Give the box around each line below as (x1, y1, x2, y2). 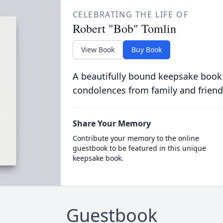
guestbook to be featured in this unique (72, 143, 206, 153)
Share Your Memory (72, 118, 151, 129)
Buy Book (131, 45, 162, 54)
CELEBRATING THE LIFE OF (72, 9, 189, 20)
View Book (81, 45, 114, 54)
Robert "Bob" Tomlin (72, 20, 176, 36)
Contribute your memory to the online (72, 133, 199, 143)
